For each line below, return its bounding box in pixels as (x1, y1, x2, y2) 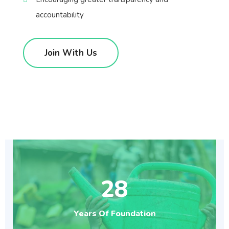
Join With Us (44, 47, 97, 59)
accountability (36, 10, 84, 20)
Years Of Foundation (73, 208, 156, 219)
